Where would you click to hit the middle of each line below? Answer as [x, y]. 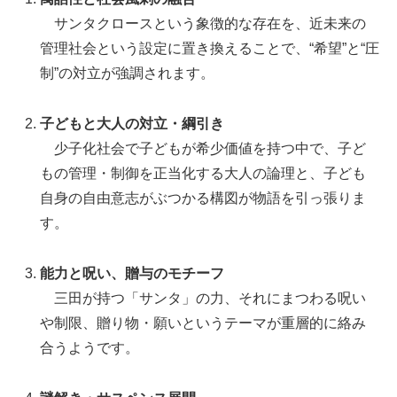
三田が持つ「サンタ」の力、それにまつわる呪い [203, 298]
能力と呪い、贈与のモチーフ [132, 273]
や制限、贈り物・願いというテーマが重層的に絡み [203, 323]
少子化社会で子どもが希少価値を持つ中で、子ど [203, 149]
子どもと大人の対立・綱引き [132, 124]
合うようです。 [90, 347]
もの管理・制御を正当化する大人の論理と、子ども [203, 174]
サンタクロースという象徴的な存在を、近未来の [203, 24]
